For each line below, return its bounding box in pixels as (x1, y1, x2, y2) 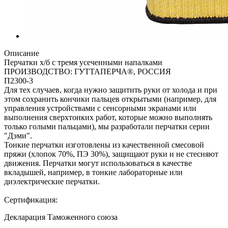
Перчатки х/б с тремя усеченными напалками (4, 58, 162, 67)
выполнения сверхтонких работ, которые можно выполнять (4, 112, 212, 122)
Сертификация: (4, 195, 58, 204)
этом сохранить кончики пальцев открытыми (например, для (4, 94, 216, 103)
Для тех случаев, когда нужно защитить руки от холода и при (4, 85, 217, 94)
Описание (4, 48, 39, 58)
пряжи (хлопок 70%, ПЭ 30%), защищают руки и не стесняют (4, 149, 218, 158)
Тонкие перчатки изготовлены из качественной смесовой (4, 140, 204, 149)
